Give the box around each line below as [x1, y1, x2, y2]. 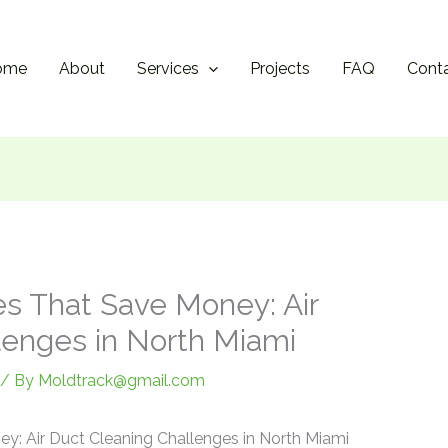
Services [136, 59, 199, 79]
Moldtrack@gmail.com [37, 370, 205, 390]
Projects [250, 59, 311, 79]
